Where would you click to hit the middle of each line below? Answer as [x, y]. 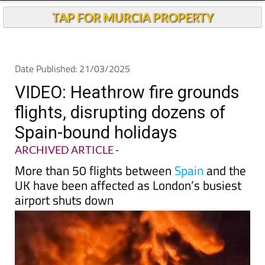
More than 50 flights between [95, 192]
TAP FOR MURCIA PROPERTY [132, 39]
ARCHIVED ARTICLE [64, 172]
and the [226, 192]
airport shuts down [64, 222]
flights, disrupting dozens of [120, 134]
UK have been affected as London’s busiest [128, 207]
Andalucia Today [140, 12]
